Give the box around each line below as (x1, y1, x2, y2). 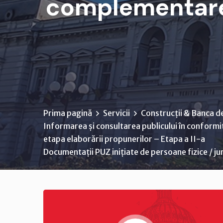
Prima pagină (43, 108, 92, 118)
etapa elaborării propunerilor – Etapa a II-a (43, 134, 205, 144)
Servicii (103, 108, 130, 118)
